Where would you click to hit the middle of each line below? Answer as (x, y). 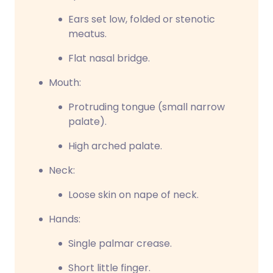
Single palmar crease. (120, 243)
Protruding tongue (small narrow (147, 107)
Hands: (65, 219)
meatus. (87, 34)
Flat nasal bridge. (109, 58)
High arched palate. (115, 146)
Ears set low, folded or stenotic (142, 19)
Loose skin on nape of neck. (133, 195)
